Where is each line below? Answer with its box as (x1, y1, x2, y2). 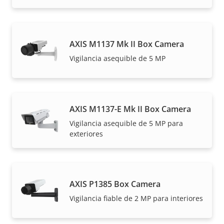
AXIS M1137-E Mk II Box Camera (69, 103, 191, 114)
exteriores (69, 128, 103, 138)
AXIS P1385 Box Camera (69, 178, 160, 190)
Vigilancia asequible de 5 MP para (69, 118, 183, 128)
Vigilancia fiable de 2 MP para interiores (69, 193, 203, 203)
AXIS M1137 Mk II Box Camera (69, 38, 184, 50)
